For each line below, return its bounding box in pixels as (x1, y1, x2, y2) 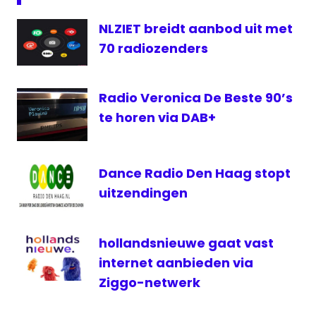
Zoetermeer (22, 183, 81, 198)
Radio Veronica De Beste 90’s (99, 89, 293, 107)
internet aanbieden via (99, 253, 253, 272)
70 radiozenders (99, 39, 208, 57)
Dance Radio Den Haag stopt (99, 164, 291, 183)
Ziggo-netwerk (99, 273, 200, 291)
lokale (22, 124, 50, 139)
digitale (22, 28, 58, 42)
